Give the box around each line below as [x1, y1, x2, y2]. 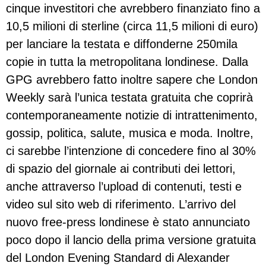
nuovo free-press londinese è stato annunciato [6, 216, 250, 229]
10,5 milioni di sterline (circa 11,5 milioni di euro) [6, 20, 258, 33]
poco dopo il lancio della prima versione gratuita [6, 233, 256, 247]
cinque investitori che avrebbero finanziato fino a [6, 2, 260, 15]
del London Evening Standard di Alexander [6, 251, 230, 265]
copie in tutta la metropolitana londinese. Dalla [6, 55, 248, 69]
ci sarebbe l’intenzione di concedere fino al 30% [6, 144, 256, 158]
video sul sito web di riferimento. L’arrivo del [6, 198, 236, 211]
